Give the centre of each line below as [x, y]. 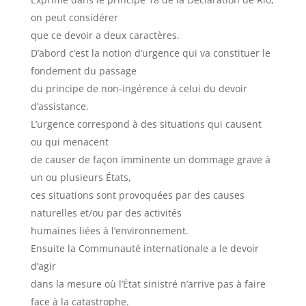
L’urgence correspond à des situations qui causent [146, 124]
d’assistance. [59, 106]
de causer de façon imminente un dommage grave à [150, 159]
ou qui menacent [69, 142]
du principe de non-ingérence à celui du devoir [139, 88]
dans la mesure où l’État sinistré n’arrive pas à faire [148, 284]
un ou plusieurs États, [81, 177]
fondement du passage [83, 71]
